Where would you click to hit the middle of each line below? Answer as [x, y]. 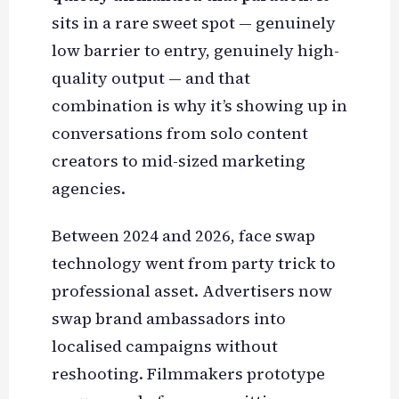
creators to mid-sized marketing [178, 161]
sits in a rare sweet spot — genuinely [193, 23]
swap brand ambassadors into [168, 319]
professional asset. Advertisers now [191, 291]
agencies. [88, 189]
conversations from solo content [179, 134]
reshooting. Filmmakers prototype [188, 374]
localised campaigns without [164, 346]
